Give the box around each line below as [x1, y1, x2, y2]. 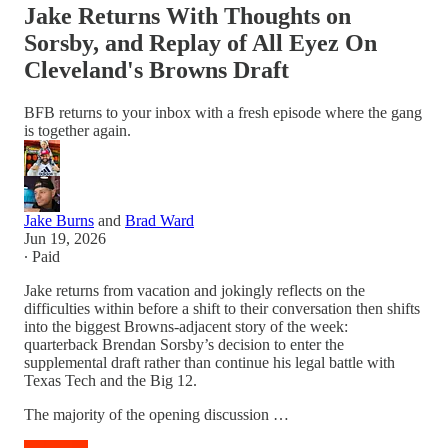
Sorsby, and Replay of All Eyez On [24, 29, 377, 56]
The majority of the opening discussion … [24, 405, 289, 423]
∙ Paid [24, 247, 60, 265]
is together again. [24, 121, 131, 139]
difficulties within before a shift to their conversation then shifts [24, 299, 420, 317]
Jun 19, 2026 [24, 229, 106, 247]
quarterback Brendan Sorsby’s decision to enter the [24, 335, 344, 353]
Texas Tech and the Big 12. [24, 371, 197, 389]
